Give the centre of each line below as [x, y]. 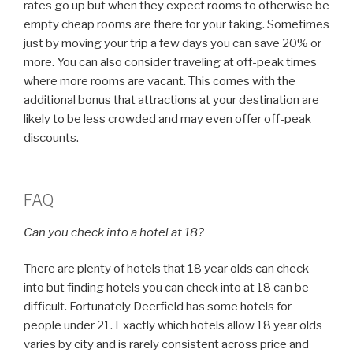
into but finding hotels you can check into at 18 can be [166, 288]
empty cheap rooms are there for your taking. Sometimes [176, 24]
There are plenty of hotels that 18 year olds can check [166, 269]
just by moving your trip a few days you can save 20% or [173, 43]
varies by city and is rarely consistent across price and [166, 344]
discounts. [51, 138]
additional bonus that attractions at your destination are [171, 100]
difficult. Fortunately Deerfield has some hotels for [158, 307]
